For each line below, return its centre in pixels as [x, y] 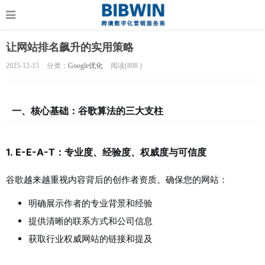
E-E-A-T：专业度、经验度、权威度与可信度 [111, 152]
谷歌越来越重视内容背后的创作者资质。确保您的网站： [117, 180]
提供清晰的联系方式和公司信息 [91, 221]
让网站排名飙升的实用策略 [70, 47]
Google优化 [85, 66]
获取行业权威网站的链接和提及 [91, 239]
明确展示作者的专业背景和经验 [91, 203]
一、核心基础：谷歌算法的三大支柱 [88, 111]
